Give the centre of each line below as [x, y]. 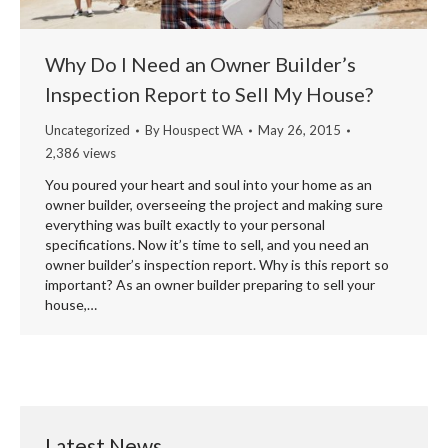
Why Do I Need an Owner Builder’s [200, 64]
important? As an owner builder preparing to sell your [210, 285]
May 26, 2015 [299, 130]
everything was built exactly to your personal [185, 225]
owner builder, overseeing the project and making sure [214, 205]
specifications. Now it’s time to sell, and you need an [207, 245]
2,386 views [80, 153]
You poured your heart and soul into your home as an [208, 185]
